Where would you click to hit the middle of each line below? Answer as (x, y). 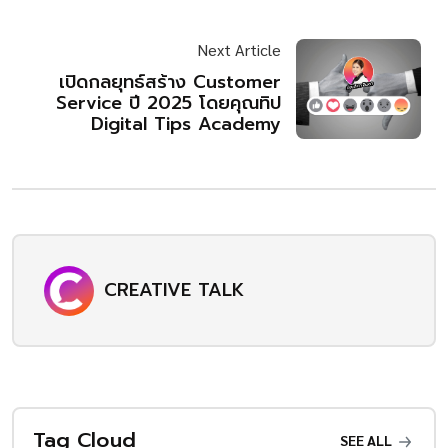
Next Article (239, 50)
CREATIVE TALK (173, 290)
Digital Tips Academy (186, 124)
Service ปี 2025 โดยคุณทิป (168, 103)
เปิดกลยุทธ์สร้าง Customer (170, 82)
